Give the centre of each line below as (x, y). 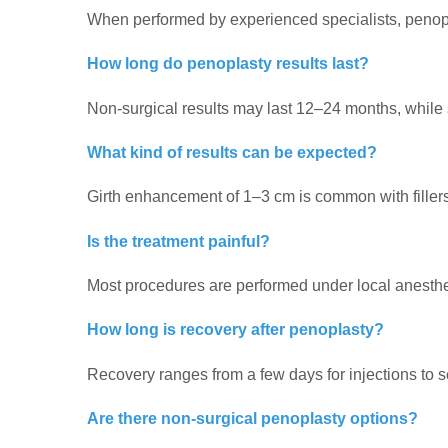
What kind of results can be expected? (232, 152)
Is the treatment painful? (178, 241)
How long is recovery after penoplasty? (235, 330)
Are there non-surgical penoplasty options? (252, 418)
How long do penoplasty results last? (228, 64)
